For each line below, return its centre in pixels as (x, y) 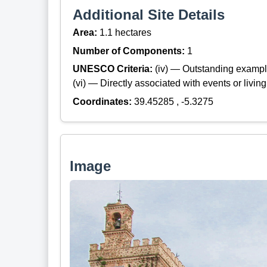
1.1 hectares (125, 33)
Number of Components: (130, 51)
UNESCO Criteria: (114, 69)
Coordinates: (103, 101)
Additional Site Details (148, 14)
